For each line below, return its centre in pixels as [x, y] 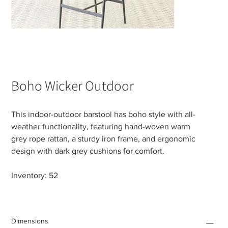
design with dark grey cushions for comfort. [89, 151]
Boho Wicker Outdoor [73, 86]
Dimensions [30, 221]
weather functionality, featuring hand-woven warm [101, 127]
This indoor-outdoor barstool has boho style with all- [104, 115]
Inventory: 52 [35, 176]
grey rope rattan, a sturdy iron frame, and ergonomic [104, 139]
